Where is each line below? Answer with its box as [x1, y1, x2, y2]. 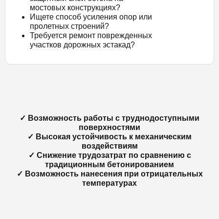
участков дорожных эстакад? [30, 41, 135, 49]
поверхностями [79, 123, 140, 131]
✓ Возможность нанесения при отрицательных [16, 170, 203, 178]
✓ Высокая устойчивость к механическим [27, 132, 192, 141]
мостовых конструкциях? [30, 3, 120, 12]
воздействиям [81, 142, 138, 150]
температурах [82, 179, 137, 187]
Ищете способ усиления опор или [30, 13, 152, 21]
